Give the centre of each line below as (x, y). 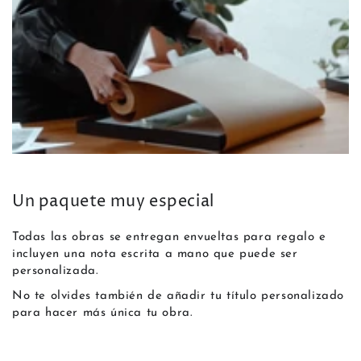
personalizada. (56, 272)
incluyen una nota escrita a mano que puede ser (155, 255)
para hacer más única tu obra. (103, 313)
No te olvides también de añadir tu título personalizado (178, 297)
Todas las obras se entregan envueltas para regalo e (169, 238)
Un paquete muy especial (113, 202)
